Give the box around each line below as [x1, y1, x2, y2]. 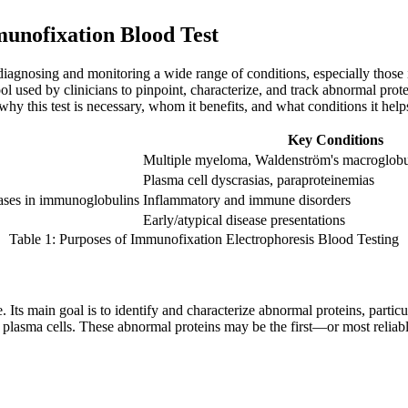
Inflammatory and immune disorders [143, 192, 351, 209]
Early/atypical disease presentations [143, 212, 345, 229]
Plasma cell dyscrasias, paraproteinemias [143, 172, 374, 189]
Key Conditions [288, 132, 383, 148]
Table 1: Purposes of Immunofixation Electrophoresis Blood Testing [9, 231, 399, 248]
